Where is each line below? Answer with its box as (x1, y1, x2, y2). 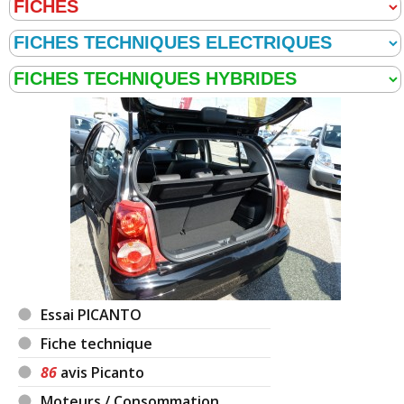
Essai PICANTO (41, 304, 142, 325)
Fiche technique (41, 333, 153, 353)
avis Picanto (57, 362, 145, 382)
